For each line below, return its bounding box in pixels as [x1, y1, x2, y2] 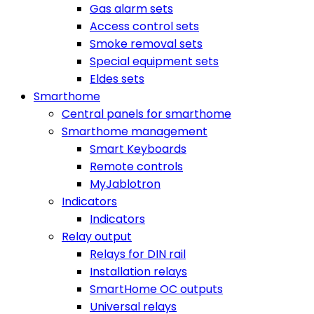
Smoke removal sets [90, 36, 203, 52]
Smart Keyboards [90, 141, 186, 157]
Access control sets [90, 18, 199, 34]
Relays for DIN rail [90, 246, 186, 262]
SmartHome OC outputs [90, 281, 223, 297]
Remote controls [90, 158, 183, 175]
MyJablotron [90, 176, 161, 192]
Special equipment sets [90, 53, 219, 69]
